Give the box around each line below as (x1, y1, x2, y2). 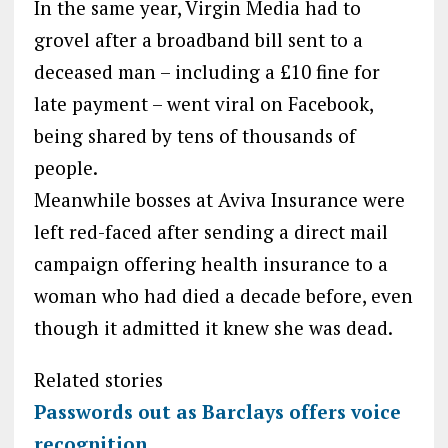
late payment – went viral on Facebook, (33, 90, 373, 116)
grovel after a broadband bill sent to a (33, 26, 363, 52)
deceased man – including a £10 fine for (33, 58, 380, 84)
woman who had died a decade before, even (33, 282, 413, 308)
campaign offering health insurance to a (33, 250, 388, 276)
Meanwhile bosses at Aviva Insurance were (33, 186, 405, 212)
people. (33, 154, 98, 180)
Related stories (33, 366, 163, 392)
